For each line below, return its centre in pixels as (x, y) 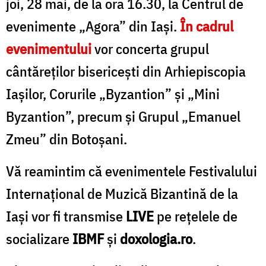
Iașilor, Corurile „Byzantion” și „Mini (113, 94)
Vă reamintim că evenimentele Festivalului (132, 171)
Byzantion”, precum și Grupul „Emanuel (123, 116)
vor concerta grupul (150, 48)
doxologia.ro (156, 238)
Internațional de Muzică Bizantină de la (122, 193)
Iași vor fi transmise (66, 216)
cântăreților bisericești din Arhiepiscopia (126, 71)
